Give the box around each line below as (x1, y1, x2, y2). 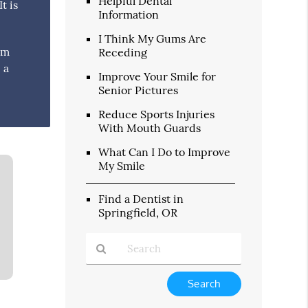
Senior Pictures (98, 82, 179, 97)
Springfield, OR (98, 205, 178, 219)
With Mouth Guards (98, 120, 201, 135)
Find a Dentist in (98, 191, 184, 206)
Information (98, 7, 159, 21)
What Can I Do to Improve (98, 144, 231, 159)
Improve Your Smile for (98, 69, 217, 83)
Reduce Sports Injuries (98, 107, 215, 121)
